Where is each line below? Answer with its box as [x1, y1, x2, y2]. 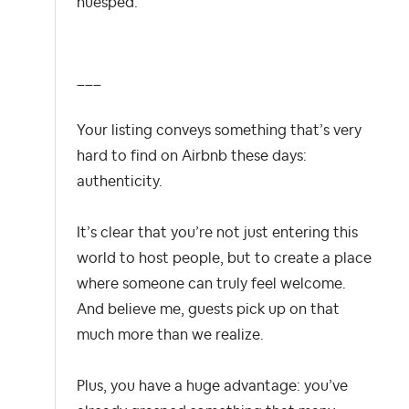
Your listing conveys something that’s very [77, 123, 362, 139]
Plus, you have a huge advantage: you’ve [77, 379, 348, 394]
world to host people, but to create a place [77, 251, 372, 267]
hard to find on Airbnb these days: [77, 149, 307, 164]
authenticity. [77, 174, 163, 190]
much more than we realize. [77, 328, 264, 343]
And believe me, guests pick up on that [77, 302, 340, 318]
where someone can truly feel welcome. [77, 277, 346, 292]
